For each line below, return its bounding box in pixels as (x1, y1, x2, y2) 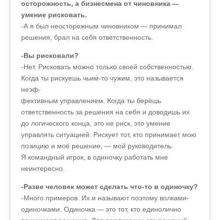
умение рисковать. (21, 11, 87, 19)
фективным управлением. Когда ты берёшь (21, 97, 161, 105)
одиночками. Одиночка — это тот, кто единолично (21, 205, 181, 213)
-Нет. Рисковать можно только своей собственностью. (21, 63, 193, 71)
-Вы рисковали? (21, 52, 79, 59)
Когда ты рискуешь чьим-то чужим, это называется (21, 74, 184, 82)
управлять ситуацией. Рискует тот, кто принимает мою (21, 131, 196, 138)
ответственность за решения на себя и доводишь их (21, 108, 190, 116)
